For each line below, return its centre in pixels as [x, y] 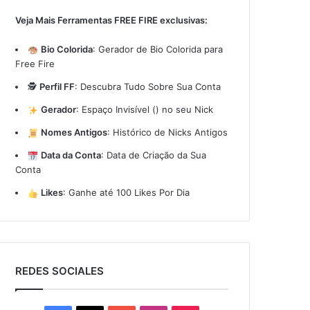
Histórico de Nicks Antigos [170, 132]
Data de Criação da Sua [156, 155]
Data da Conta [71, 155]
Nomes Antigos [74, 132]
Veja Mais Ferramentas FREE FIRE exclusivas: [112, 20]
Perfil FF [57, 86]
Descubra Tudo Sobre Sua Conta [151, 86]
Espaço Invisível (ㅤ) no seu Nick [147, 109]
